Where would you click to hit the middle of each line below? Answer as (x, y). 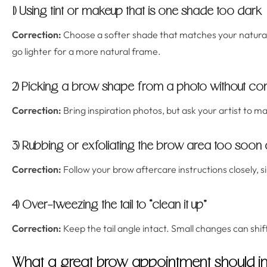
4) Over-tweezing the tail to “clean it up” (109, 206)
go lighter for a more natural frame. (86, 51)
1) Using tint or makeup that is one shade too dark (137, 12)
